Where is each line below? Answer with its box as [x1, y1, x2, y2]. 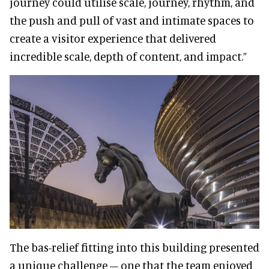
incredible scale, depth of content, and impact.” [10, 49, 247, 64]
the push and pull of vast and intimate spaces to [10, 13, 254, 28]
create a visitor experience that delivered [10, 31, 216, 46]
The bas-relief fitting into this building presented [10, 240, 259, 254]
